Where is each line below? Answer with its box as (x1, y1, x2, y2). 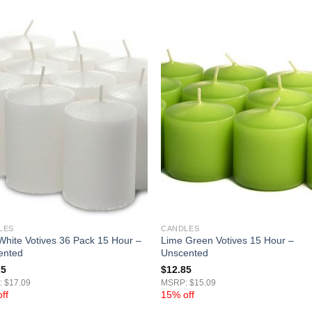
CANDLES (161, 224, 200, 233)
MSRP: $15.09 (161, 279, 217, 288)
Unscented (161, 247, 209, 259)
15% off (161, 289, 195, 301)
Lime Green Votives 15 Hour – (161, 235, 295, 247)
